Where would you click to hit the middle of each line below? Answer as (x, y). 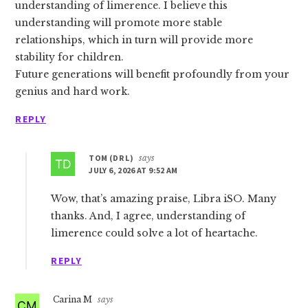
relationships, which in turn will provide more (134, 40)
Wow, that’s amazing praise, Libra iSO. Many (164, 199)
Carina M (73, 299)
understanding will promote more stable (119, 23)
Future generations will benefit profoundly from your (153, 74)
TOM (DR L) (111, 158)
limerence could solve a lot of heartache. (155, 233)
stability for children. (70, 57)
